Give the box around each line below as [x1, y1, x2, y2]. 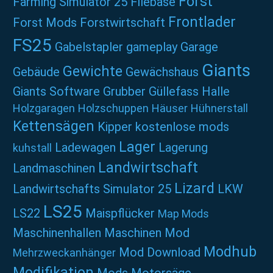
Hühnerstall [191, 102, 248, 115]
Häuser [152, 102, 188, 115]
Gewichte [63, 63, 122, 80]
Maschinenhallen [13, 225, 101, 240]
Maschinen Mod [104, 225, 190, 240]
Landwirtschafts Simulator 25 [13, 182, 171, 196]
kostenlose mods [135, 119, 229, 134]
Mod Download [119, 245, 200, 260]
